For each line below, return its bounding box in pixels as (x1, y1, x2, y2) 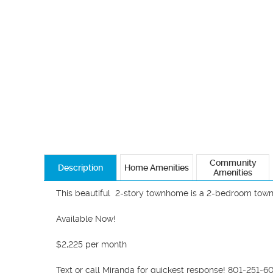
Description (58, 163, 103, 172)
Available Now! (56, 214, 118, 224)
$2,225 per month (56, 239, 127, 249)
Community (209, 158, 257, 168)
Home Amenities (124, 163, 189, 172)
